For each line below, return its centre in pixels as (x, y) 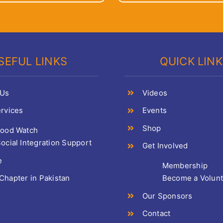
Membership (185, 166)
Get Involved (165, 146)
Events (155, 111)
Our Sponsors (167, 196)
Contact (156, 214)
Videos (155, 93)
